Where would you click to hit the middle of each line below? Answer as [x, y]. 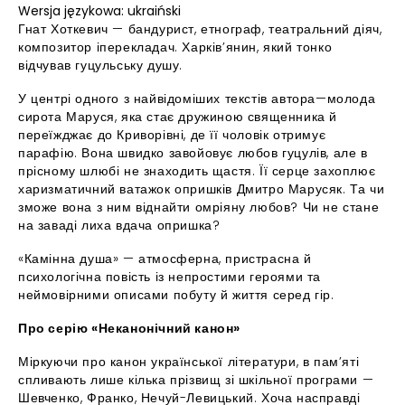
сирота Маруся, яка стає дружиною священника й [178, 117]
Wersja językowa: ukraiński [99, 11]
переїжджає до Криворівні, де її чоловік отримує [172, 135]
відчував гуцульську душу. [100, 65]
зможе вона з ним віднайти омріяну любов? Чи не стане [199, 207]
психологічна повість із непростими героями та [170, 277]
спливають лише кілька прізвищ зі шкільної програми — [196, 380]
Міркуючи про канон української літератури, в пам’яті [189, 362]
